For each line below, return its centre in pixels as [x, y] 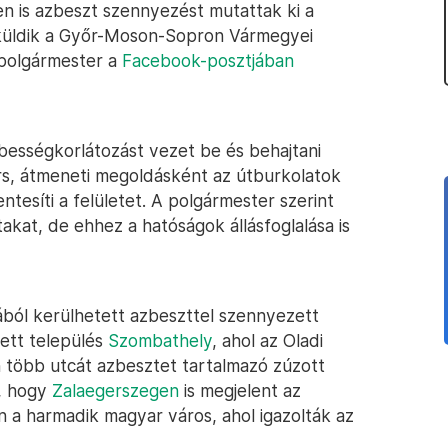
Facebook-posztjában [208, 60]
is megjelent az [240, 390]
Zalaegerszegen [115, 390]
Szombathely [160, 340]
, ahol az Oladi [267, 340]
